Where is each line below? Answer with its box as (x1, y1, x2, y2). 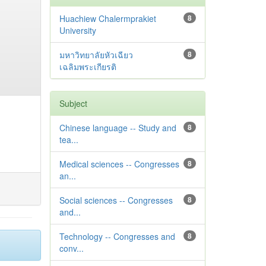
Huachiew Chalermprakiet (59, 12, 156, 24)
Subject (59, 97, 87, 109)
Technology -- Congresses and (59, 230, 175, 242)
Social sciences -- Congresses (59, 194, 173, 206)
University (59, 24, 96, 36)
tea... (59, 134, 78, 145)
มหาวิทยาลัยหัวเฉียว (59, 49, 133, 61)
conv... (59, 242, 84, 254)
